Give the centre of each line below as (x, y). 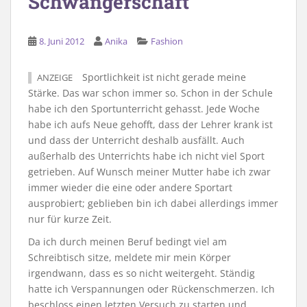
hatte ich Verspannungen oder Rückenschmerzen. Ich (151, 288)
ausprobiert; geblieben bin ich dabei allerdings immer (153, 203)
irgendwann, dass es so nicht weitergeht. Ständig (142, 273)
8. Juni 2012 (62, 41)
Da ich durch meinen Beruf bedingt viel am (127, 241)
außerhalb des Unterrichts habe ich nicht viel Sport (146, 156)
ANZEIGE (55, 77)
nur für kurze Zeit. (70, 219)
